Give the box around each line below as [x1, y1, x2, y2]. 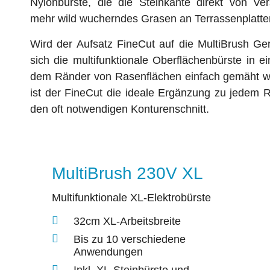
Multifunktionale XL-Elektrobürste [52, 192, 211, 204]
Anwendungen [74, 245, 143, 258]
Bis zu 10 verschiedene [74, 233, 186, 245]
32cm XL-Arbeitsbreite [74, 215, 181, 227]
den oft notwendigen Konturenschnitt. [30, 102, 212, 115]
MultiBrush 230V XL [52, 163, 203, 183]
